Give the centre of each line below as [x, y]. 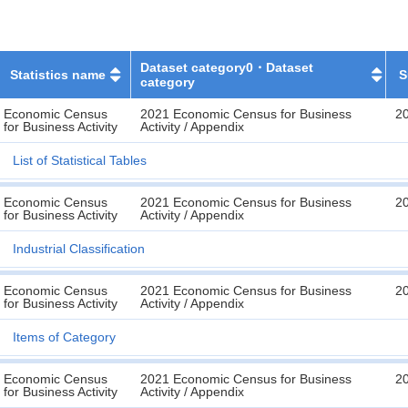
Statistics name [57, 75]
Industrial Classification [79, 249]
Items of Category [64, 337]
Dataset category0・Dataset [227, 67]
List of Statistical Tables [80, 160]
